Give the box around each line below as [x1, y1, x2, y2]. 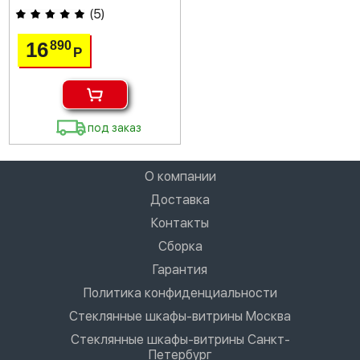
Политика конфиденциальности [83, 285, 277, 301]
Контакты [151, 215, 209, 231]
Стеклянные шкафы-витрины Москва [69, 309, 291, 324]
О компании [144, 169, 216, 184]
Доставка [150, 192, 210, 207]
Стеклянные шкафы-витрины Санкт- [70, 332, 290, 347]
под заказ [88, 121, 142, 134]
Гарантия [153, 262, 207, 277]
